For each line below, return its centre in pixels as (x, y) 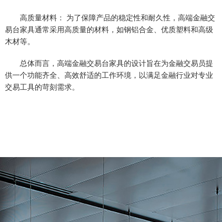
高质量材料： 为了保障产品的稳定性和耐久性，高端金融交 (110, 18)
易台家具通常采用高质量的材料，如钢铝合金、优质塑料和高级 (109, 29)
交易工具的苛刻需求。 (42, 87)
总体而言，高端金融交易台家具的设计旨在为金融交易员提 (109, 63)
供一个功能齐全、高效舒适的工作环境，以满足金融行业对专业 (109, 75)
